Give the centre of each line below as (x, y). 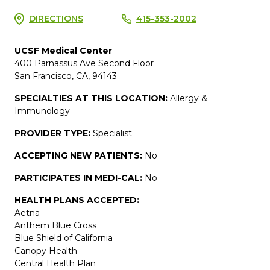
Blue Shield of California (64, 238)
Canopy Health (46, 250)
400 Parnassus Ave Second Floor (84, 63)
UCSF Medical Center (63, 50)
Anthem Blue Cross (55, 225)
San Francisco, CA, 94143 (66, 76)
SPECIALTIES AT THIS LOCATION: (92, 98)
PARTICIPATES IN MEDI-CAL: (80, 177)
